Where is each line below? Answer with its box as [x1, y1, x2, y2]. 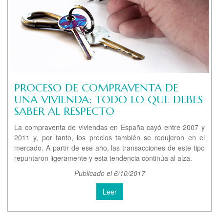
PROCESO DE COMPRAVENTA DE [14, 81, 178, 95]
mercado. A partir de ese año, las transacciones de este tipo [14, 143, 205, 153]
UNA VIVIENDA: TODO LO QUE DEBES [14, 93, 203, 107]
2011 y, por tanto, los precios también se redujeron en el [14, 132, 205, 143]
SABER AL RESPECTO [14, 105, 114, 118]
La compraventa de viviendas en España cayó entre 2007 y [14, 122, 205, 132]
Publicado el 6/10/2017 [74, 168, 145, 178]
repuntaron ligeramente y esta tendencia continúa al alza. [14, 153, 192, 163]
